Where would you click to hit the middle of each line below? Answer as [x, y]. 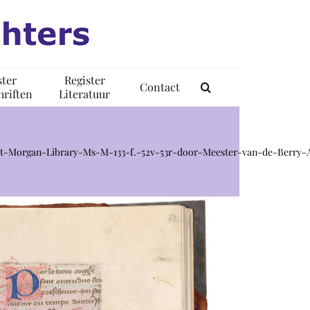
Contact [160, 86]
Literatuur [84, 93]
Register [84, 80]
